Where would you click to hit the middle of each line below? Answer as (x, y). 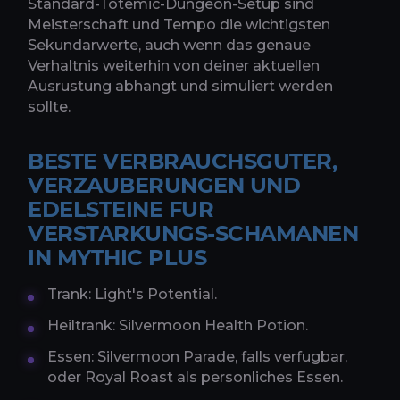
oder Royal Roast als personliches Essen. (195, 378)
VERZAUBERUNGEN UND (164, 186)
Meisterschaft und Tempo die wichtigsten (179, 25)
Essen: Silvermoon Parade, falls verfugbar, (197, 357)
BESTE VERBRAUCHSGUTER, (183, 162)
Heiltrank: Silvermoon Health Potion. (178, 326)
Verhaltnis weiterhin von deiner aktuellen (174, 66)
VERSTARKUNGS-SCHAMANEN (193, 234)
